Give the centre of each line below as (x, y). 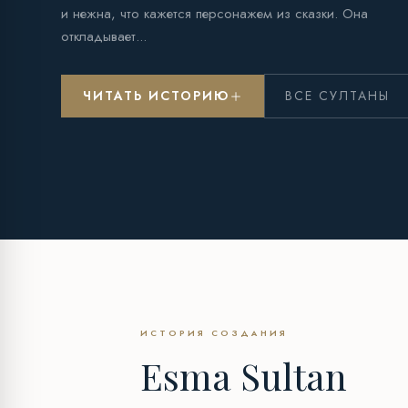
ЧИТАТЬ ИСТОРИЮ (157, 96)
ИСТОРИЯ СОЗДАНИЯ (214, 333)
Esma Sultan (244, 376)
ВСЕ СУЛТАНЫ (338, 96)
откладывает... (104, 37)
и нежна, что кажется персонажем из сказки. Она (215, 14)
